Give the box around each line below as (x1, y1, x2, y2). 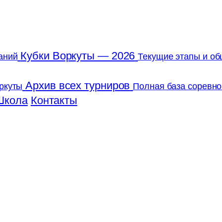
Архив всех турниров (25, 79, 130, 92)
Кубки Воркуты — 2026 (20, 50, 135, 62)
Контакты (30, 94, 78, 107)
